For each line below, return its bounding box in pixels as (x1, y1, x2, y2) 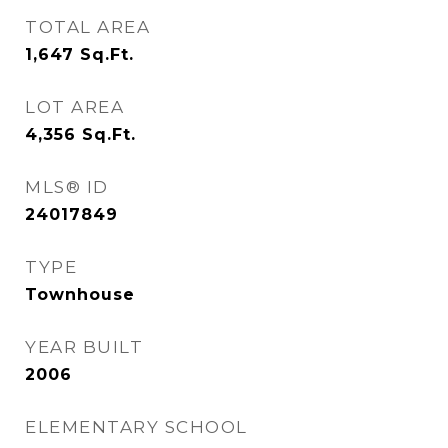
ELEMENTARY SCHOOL (25, 417, 248, 437)
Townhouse (25, 285, 135, 304)
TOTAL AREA (25, 17, 150, 37)
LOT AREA (25, 97, 124, 117)
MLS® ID (25, 177, 109, 197)
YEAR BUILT (25, 337, 143, 357)
